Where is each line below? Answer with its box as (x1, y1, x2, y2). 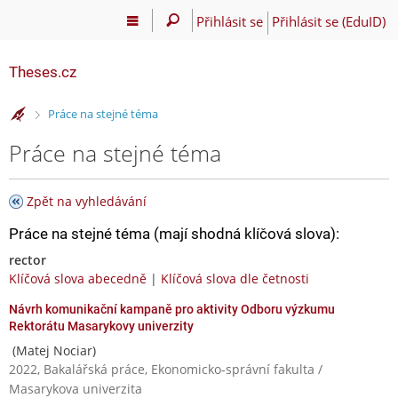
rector (9, 251, 46, 268)
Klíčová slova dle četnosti (161, 269, 309, 287)
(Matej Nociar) (9, 341, 96, 359)
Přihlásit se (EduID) (271, 12, 386, 30)
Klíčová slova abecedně (9, 269, 147, 287)
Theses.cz (9, 63, 76, 81)
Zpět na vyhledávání (27, 192, 147, 210)
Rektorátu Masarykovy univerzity (9, 318, 194, 333)
